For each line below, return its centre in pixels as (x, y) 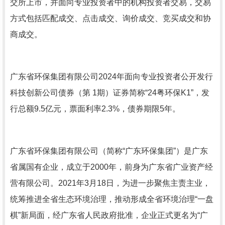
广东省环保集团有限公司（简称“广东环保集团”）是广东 (109, 151)
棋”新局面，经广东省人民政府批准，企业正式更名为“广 (109, 215)
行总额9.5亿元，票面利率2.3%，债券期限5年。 (95, 109)
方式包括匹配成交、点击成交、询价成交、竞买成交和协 (110, 18)
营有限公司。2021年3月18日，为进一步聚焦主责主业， (110, 183)
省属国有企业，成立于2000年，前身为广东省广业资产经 (111, 167)
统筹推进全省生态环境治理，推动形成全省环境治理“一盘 (112, 199)
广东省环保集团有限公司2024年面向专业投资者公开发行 (111, 77)
